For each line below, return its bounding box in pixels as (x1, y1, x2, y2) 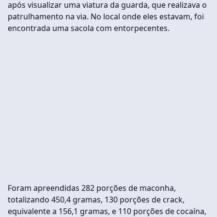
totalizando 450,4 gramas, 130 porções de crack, (8, 194, 185, 205)
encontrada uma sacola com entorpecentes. (8, 23, 170, 34)
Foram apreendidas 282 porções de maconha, (8, 183, 176, 194)
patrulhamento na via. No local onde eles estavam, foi (8, 11, 204, 22)
